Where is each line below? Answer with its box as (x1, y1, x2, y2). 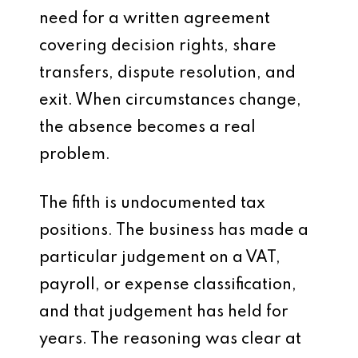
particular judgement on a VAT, (39, 250, 280, 266)
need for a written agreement (39, 11, 270, 27)
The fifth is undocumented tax (39, 196, 265, 212)
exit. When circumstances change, (39, 93, 301, 109)
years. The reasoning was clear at (39, 332, 301, 348)
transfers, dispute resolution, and (39, 66, 296, 82)
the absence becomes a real (39, 120, 256, 136)
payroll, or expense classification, (39, 277, 296, 293)
